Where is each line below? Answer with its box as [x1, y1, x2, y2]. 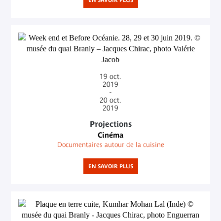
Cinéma [98, 130, 123, 139]
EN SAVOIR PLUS [88, 163, 133, 169]
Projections [89, 119, 132, 128]
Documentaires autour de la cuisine [57, 140, 164, 148]
